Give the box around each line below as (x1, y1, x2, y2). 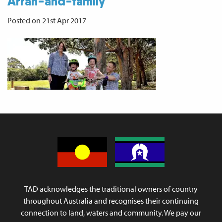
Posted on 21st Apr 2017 (7, 15, 86, 25)
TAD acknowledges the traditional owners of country (24, 184, 198, 194)
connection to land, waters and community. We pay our (21, 208, 201, 218)
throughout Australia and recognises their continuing (23, 196, 199, 206)
